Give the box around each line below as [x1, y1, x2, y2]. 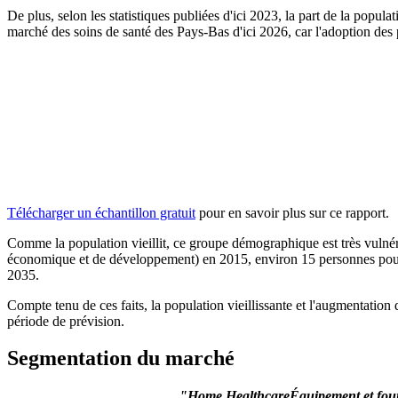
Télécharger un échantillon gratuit [7, 204, 195, 220]
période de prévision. [7, 313, 124, 329]
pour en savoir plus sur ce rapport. [195, 204, 389, 220]
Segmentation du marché [7, 346, 235, 370]
